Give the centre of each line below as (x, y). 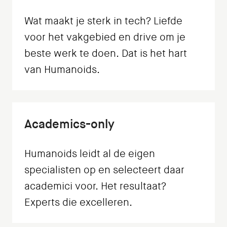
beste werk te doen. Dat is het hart (106, 54)
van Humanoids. (62, 70)
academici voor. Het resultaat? (95, 186)
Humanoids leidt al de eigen (90, 154)
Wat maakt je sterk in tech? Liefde (103, 21)
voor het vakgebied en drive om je (105, 37)
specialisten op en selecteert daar (104, 170)
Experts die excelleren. (78, 203)
